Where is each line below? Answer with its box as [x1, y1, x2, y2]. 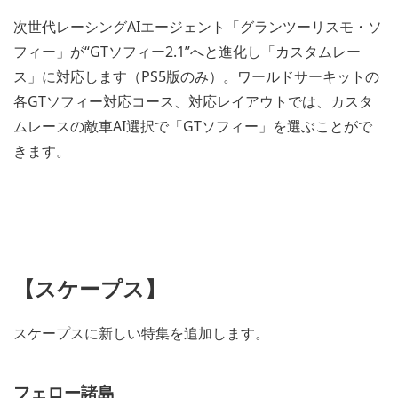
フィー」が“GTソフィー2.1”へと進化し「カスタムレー [13, 41, 361, 61]
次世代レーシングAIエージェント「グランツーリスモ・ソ [13, 16, 382, 36]
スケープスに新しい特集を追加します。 [13, 322, 269, 343]
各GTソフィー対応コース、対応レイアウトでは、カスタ [13, 91, 373, 111]
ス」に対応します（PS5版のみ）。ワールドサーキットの [13, 66, 379, 86]
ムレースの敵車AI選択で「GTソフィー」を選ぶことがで [13, 115, 372, 136]
